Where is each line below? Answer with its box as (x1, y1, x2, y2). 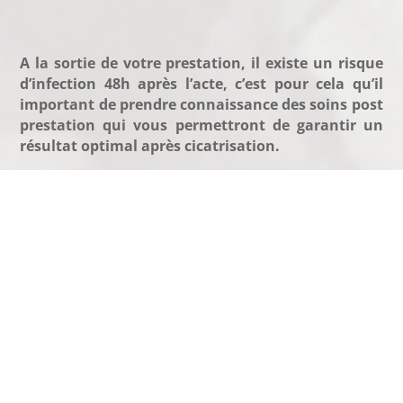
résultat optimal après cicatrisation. (20, 136, 281, 156)
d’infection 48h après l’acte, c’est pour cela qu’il (20, 74, 383, 94)
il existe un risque (251, 53, 383, 73)
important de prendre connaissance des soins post (20, 94, 383, 114)
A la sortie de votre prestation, (20, 53, 246, 73)
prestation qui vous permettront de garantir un (20, 115, 383, 135)
